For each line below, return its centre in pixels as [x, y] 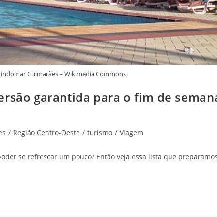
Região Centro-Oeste [46, 132]
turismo [100, 132]
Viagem [132, 132]
